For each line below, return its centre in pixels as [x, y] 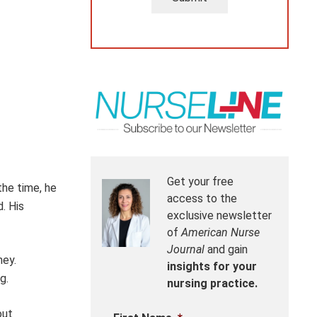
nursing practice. [212, 284]
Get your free [200, 182]
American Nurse [220, 233]
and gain [226, 250]
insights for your [212, 267]
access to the [202, 199]
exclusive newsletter [219, 216]
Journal [186, 250]
